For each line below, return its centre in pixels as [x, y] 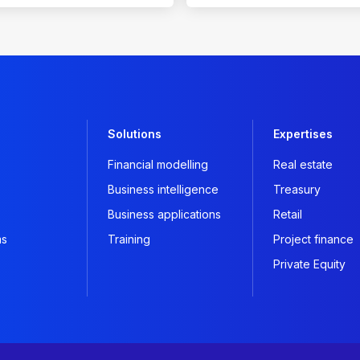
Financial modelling [158, 164]
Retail [288, 214]
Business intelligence [163, 189]
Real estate [303, 164]
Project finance [313, 239]
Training [129, 239]
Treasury [297, 189]
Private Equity [309, 264]
